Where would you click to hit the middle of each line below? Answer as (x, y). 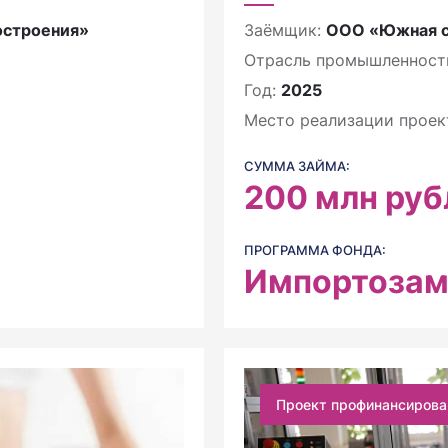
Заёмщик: (285, 30)
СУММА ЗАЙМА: (297, 166)
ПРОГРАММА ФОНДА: (315, 250)
